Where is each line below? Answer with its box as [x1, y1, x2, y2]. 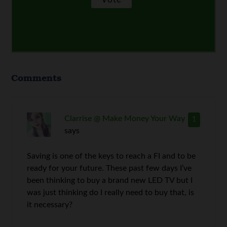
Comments [11, 70, 62, 84]
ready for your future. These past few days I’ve [27, 164, 192, 172]
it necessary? [27, 200, 73, 209]
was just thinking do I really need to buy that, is [27, 188, 195, 197]
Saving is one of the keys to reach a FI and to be [27, 152, 196, 160]
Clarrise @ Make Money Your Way [64, 114, 185, 123]
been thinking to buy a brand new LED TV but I [27, 176, 193, 184]
